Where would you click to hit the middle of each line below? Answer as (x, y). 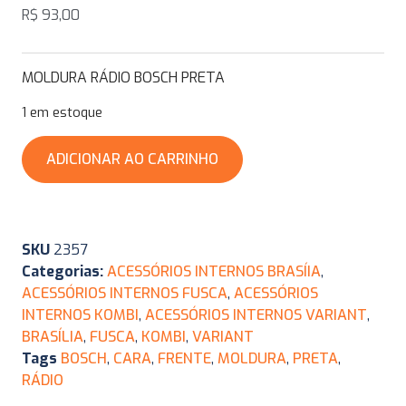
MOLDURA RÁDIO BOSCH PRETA (123, 78)
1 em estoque (62, 112)
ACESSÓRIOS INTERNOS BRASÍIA (214, 272)
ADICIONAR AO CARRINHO (132, 159)
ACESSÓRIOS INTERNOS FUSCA (125, 294)
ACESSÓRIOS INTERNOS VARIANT (256, 315)
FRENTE (184, 359)
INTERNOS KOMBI (80, 315)
